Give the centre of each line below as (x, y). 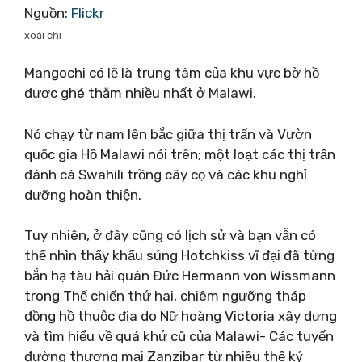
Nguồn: (48, 13)
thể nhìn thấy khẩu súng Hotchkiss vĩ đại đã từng (179, 255)
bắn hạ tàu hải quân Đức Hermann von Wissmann (180, 276)
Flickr (88, 13)
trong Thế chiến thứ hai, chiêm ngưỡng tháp (165, 296)
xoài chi (43, 35)
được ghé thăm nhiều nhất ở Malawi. (140, 93)
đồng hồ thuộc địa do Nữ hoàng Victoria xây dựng (181, 316)
